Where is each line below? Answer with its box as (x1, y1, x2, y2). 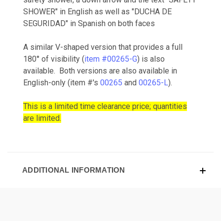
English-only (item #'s (23, 77, 100, 87)
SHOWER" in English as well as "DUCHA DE (23, 6, 172, 16)
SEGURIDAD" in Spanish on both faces (23, 18, 155, 28)
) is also (137, 54, 165, 64)
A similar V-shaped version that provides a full (23, 42, 183, 52)
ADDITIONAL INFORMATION (22, 165, 125, 174)
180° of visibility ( (23, 54, 84, 64)
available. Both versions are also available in (23, 66, 177, 75)
